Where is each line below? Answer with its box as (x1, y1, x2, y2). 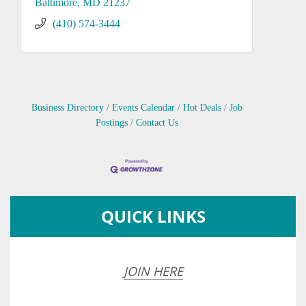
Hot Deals (182, 102, 221, 113)
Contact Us (135, 117, 178, 128)
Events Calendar (111, 102, 175, 113)
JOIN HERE (123, 262, 183, 279)
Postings (95, 117, 128, 128)
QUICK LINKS (100, 204, 206, 228)
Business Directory (31, 102, 104, 113)
